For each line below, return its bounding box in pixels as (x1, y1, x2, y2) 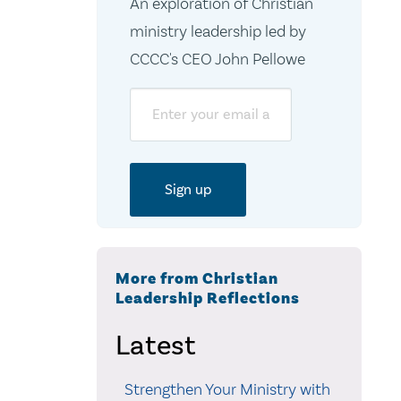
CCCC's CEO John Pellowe (129, 48, 305, 69)
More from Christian (115, 268, 278, 289)
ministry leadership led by (129, 21, 306, 41)
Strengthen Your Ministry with (124, 379, 330, 399)
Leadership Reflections (115, 287, 300, 309)
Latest (115, 328, 196, 362)
